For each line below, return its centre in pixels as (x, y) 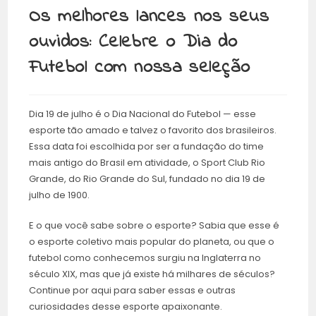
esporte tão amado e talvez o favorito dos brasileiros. (153, 130)
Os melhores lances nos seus (149, 17)
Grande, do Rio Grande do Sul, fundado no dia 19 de (147, 179)
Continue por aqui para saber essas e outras (133, 291)
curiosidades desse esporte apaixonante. (126, 307)
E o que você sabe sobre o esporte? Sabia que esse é (154, 226)
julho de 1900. (61, 195)
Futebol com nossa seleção (140, 68)
